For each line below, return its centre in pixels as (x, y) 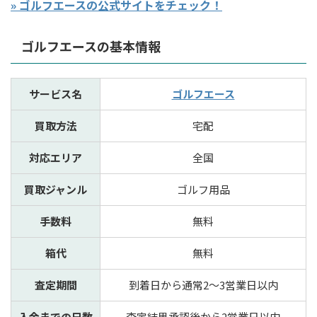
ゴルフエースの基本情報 (91, 46)
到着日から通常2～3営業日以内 (203, 285)
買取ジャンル (56, 190)
